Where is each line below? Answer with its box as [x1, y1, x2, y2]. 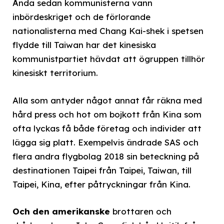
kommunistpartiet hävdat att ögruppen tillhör [12, 53, 205, 64]
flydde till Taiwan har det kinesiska [12, 39, 156, 50]
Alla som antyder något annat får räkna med [12, 94, 202, 105]
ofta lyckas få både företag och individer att [12, 122, 201, 133]
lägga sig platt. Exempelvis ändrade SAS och [12, 136, 198, 147]
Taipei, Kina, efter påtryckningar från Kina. [12, 178, 190, 189]
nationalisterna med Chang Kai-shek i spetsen [12, 25, 203, 36]
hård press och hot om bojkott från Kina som [12, 108, 201, 119]
